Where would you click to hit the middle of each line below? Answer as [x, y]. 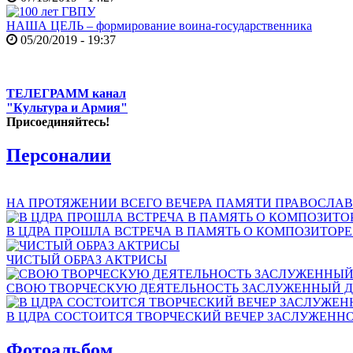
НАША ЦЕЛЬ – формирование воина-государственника [159, 26]
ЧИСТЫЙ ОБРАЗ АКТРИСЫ [87, 260]
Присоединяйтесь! [58, 122]
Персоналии [59, 156]
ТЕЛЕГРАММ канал [66, 94]
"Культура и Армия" [67, 108]
